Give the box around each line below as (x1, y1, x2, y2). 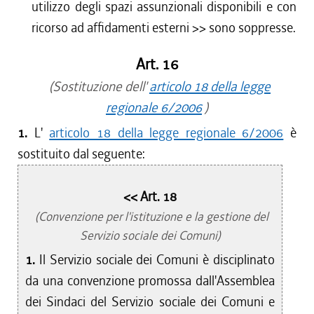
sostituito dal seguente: (18, 145, 145, 163)
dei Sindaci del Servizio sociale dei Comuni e (25, 293, 275, 310)
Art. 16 (135, 55, 179, 74)
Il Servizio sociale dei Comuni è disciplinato (39, 251, 275, 268)
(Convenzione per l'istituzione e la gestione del (32, 209, 268, 224)
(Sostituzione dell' (43, 78, 149, 95)
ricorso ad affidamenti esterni (32, 19, 190, 36)
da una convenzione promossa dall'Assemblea (25, 272, 275, 289)
